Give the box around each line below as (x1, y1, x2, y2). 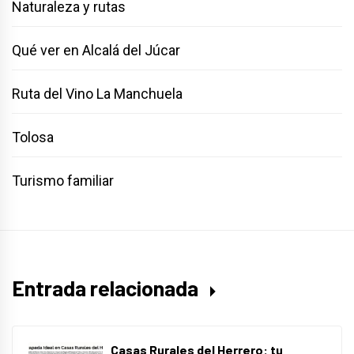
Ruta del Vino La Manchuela (12, 85, 183, 103)
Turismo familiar (12, 172, 114, 190)
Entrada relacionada (12, 275, 202, 301)
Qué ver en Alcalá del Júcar (12, 42, 180, 59)
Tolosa (12, 129, 54, 146)
